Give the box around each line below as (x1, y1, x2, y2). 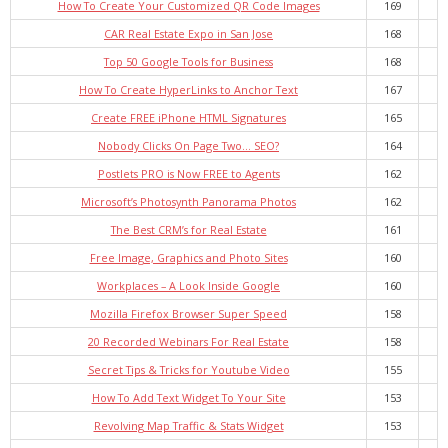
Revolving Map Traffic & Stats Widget (93, 418, 284, 433)
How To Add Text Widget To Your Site (91, 390, 286, 405)
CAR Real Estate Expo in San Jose (104, 26, 273, 41)
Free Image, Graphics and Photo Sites (89, 250, 288, 265)
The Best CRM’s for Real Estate (110, 222, 267, 237)
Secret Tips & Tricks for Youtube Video (87, 362, 290, 377)
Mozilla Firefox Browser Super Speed (90, 306, 287, 321)
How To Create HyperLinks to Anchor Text (79, 82, 298, 97)
